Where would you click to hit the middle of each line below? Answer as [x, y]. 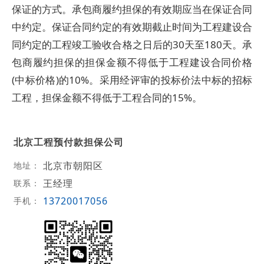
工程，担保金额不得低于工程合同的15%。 [107, 98]
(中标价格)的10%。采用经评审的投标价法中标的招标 [132, 80]
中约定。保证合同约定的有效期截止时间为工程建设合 [132, 27]
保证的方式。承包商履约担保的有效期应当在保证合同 [132, 9]
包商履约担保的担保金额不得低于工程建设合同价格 [132, 62]
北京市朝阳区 [73, 165]
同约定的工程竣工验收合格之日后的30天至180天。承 [132, 44]
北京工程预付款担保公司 [68, 142]
